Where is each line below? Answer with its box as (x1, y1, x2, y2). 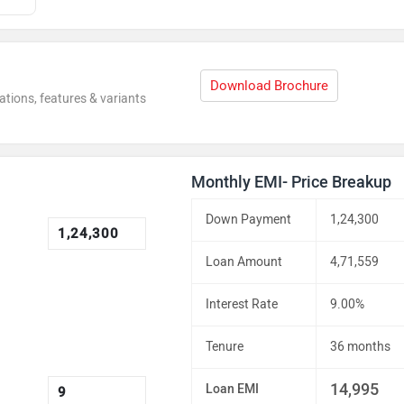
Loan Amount (206, 254, 283, 270)
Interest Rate (206, 297, 279, 312)
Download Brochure (210, 78, 329, 94)
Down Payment (206, 212, 292, 227)
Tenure (206, 339, 244, 354)
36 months (330, 339, 391, 354)
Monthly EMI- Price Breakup (191, 172, 392, 192)
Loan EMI (206, 381, 260, 397)
